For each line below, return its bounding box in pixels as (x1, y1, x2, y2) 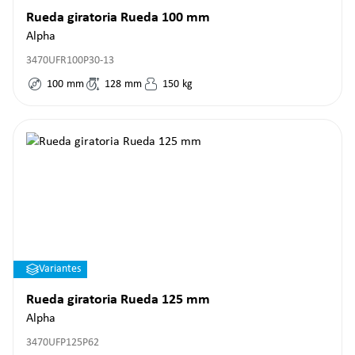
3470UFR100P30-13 (26, 55, 114, 67)
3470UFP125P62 (26, 337, 99, 349)
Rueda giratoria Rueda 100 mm (26, 10, 210, 25)
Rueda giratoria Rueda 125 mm (26, 292, 210, 307)
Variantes (39, 263, 81, 275)
